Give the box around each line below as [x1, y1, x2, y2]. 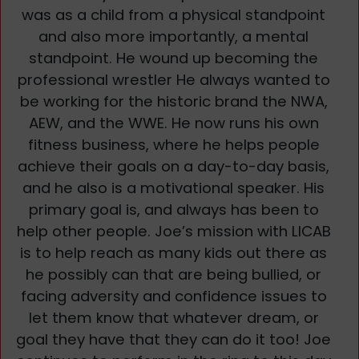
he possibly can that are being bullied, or [26, 264, 321, 284]
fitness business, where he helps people [27, 134, 320, 155]
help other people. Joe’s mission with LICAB [16, 220, 331, 241]
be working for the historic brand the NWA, [19, 91, 328, 111]
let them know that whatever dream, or [28, 307, 319, 328]
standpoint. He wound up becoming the [29, 47, 318, 68]
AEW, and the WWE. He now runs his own [28, 112, 319, 133]
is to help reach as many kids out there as [20, 242, 327, 263]
